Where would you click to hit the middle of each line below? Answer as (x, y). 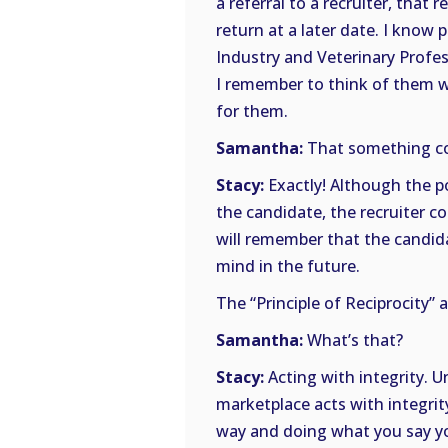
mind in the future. (288, 266)
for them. (252, 111)
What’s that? (353, 340)
